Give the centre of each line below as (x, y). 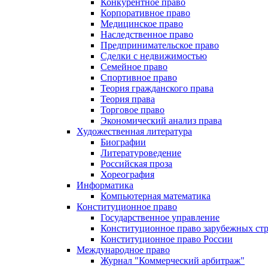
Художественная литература (134, 131)
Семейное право (134, 67)
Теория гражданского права (157, 88)
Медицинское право (142, 24)
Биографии (123, 142)
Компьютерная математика (156, 196)
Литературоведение (141, 153)
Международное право (123, 250)
